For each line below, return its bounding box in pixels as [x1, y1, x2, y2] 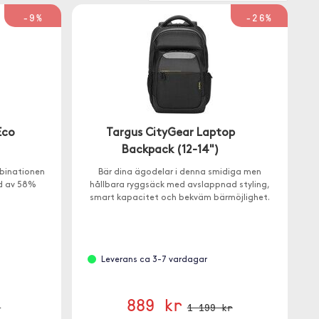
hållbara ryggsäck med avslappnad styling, [89, 181, 270, 189]
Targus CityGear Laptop [105, 127, 235, 139]
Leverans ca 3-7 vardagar [101, 256, 207, 264]
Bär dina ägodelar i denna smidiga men [98, 168, 261, 177]
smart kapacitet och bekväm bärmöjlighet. [89, 194, 270, 202]
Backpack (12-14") [121, 145, 219, 156]
